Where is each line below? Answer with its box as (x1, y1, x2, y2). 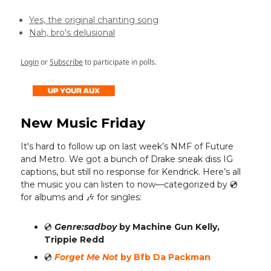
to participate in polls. (83, 57, 157, 68)
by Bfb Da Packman (120, 252, 211, 263)
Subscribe (50, 57, 83, 68)
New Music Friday (21, 115, 145, 132)
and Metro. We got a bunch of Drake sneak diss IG (21, 154, 233, 165)
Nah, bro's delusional (29, 27, 115, 39)
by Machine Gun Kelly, (119, 221, 220, 233)
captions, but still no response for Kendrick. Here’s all (21, 166, 241, 178)
